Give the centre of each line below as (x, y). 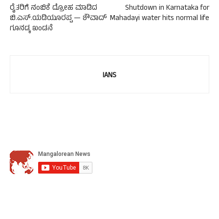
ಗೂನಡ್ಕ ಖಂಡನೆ (32, 29)
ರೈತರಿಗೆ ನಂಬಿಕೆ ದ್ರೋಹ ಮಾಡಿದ (54, 9)
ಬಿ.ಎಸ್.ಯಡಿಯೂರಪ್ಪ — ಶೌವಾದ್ (58, 19)
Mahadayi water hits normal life (160, 19)
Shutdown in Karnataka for (167, 9)
